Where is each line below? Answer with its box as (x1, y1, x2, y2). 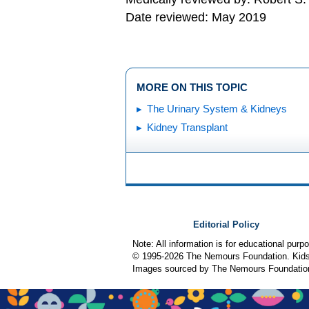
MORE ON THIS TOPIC (137, 81, 248, 94)
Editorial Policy (192, 219, 259, 230)
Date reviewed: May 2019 (126, 10, 266, 24)
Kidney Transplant (147, 121, 228, 134)
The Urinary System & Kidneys (147, 103, 287, 115)
